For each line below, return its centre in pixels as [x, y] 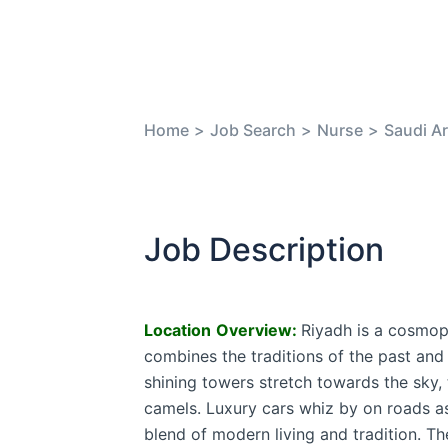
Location [177, 330]
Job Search [253, 130]
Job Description [264, 249]
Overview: [256, 330]
